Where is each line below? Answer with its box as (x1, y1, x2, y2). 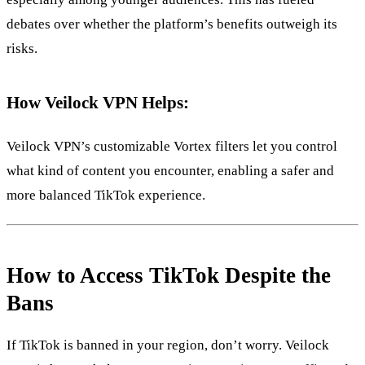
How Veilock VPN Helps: (7, 92, 189, 112)
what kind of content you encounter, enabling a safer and (7, 162, 334, 178)
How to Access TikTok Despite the (7, 262, 331, 288)
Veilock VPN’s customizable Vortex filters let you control (7, 138, 337, 154)
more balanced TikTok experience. (7, 187, 205, 203)
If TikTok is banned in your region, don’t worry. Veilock (7, 336, 329, 353)
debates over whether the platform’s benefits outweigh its (7, 15, 337, 32)
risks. (7, 40, 37, 56)
